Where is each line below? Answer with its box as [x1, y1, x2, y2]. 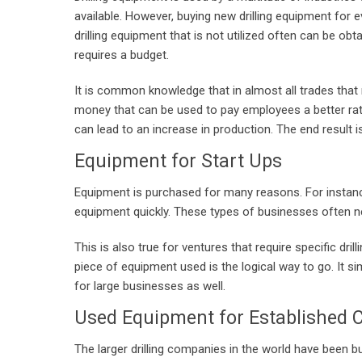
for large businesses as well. [74, 279, 225, 293]
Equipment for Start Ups [74, 150, 282, 172]
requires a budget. [74, 48, 169, 62]
